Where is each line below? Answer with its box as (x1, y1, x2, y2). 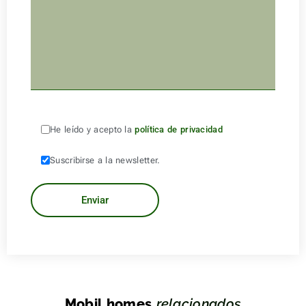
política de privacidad (135, 124, 223, 135)
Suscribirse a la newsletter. (50, 154, 161, 165)
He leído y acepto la (50, 124, 135, 135)
